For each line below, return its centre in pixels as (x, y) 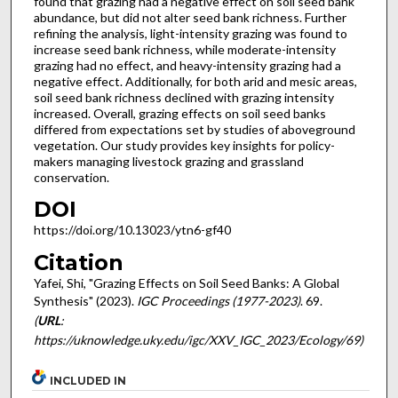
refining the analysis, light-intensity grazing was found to (190, 33)
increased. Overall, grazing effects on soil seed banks (179, 113)
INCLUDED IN (88, 381)
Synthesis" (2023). (85, 300)
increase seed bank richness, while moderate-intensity (184, 49)
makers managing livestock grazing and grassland (168, 161)
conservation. (71, 177)
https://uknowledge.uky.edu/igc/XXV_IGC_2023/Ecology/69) (198, 339)
